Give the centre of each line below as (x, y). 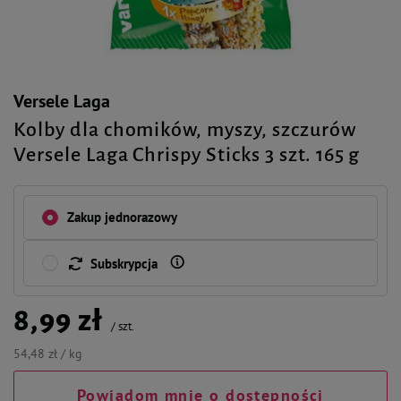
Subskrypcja (124, 264)
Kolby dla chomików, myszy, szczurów (185, 130)
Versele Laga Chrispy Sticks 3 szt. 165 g (187, 155)
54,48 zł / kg (48, 354)
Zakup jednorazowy (122, 217)
